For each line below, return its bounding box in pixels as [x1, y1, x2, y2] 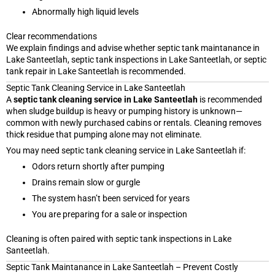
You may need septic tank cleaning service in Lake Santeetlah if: [6, 145, 246, 155]
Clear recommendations [6, 31, 97, 41]
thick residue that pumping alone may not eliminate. [6, 129, 202, 139]
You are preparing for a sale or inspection [32, 209, 187, 219]
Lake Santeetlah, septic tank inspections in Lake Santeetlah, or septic [6, 54, 266, 64]
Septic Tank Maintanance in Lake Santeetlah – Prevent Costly [6, 261, 238, 272]
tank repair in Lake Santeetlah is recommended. [6, 66, 186, 76]
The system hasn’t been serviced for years [32, 193, 190, 203]
